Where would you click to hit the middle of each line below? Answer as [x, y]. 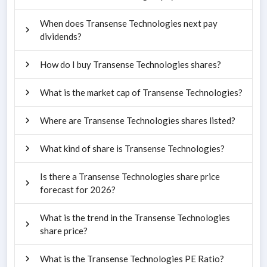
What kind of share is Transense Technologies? [132, 148]
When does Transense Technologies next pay [129, 23]
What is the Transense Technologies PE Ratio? [132, 258]
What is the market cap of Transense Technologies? [141, 92]
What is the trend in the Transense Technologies [135, 217]
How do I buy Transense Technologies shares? [131, 64]
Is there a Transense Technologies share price [130, 176]
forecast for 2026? [78, 189]
